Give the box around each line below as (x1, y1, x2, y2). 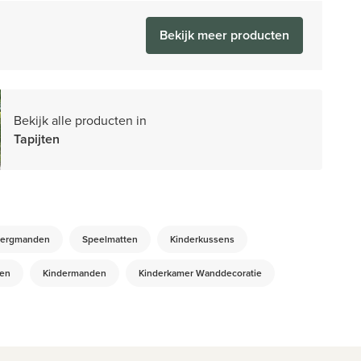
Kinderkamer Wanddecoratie (138, 266, 262, 280)
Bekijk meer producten (159, 26, 289, 45)
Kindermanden (42, 266, 106, 280)
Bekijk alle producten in (13, 111, 147, 130)
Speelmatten (81, 232, 138, 247)
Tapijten (13, 130, 60, 149)
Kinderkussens (169, 232, 234, 247)
